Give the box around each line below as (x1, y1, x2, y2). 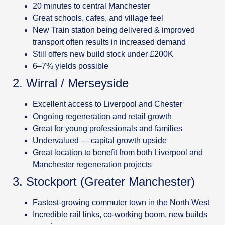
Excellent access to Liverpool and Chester (33, 100, 182, 109)
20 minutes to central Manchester (33, 2, 150, 11)
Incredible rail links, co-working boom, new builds (33, 210, 207, 219)
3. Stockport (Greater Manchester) (13, 175, 198, 189)
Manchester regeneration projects (33, 160, 152, 169)
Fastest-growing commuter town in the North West (33, 198, 209, 207)
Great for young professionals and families (33, 124, 182, 133)
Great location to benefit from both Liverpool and (33, 148, 203, 157)
